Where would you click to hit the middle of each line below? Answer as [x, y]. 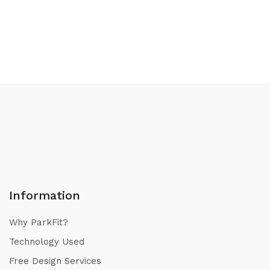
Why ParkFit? [39, 222]
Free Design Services [55, 261]
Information [45, 195]
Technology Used [47, 241]
